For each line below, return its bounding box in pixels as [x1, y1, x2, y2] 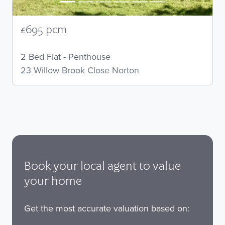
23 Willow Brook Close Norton [21, 64, 139, 77]
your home [24, 175, 82, 189]
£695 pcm [21, 25, 67, 37]
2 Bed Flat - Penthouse [21, 50, 110, 63]
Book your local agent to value [24, 160, 181, 174]
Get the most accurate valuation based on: [24, 202, 189, 215]
